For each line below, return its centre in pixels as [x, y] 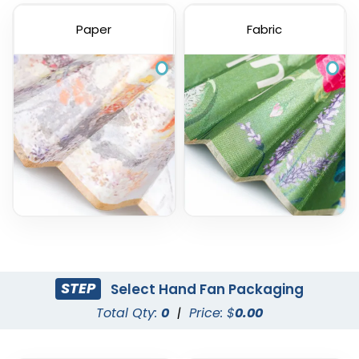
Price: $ [212, 313]
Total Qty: [129, 313]
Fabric [264, 30]
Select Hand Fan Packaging [206, 289]
